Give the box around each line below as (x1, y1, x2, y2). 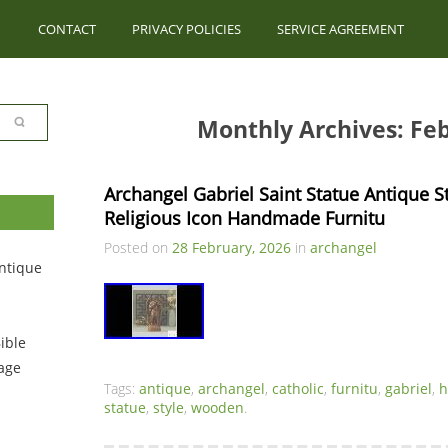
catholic (272, 379, 324, 398)
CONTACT (38, 20, 96, 38)
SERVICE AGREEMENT (277, 20, 404, 38)
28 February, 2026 (172, 238, 291, 257)
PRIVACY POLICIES (132, 20, 241, 38)
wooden (191, 398, 244, 417)
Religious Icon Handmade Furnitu (104, 206, 385, 230)
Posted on (104, 238, 172, 257)
